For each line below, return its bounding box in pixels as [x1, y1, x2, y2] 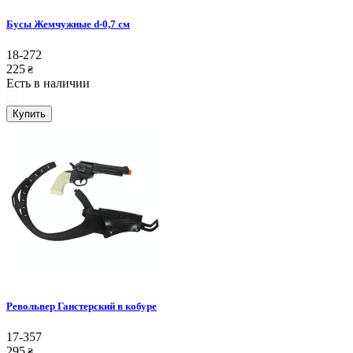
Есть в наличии [6, 76, 90, 90]
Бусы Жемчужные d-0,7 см [6, 17, 130, 30]
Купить [13, 107, 46, 120]
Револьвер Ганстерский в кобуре [6, 299, 157, 312]
